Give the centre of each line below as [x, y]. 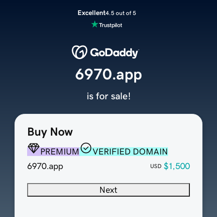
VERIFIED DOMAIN [130, 152]
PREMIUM [60, 152]
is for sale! [108, 96]
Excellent [91, 13]
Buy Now [50, 132]
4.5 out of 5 [121, 13]
